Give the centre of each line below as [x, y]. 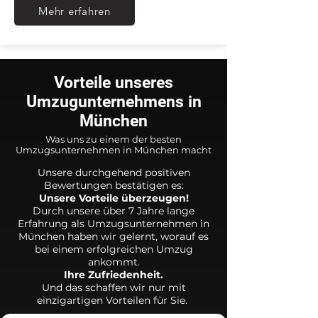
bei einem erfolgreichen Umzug [114, 249]
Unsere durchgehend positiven [114, 172]
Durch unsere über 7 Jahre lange [114, 211]
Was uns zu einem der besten [114, 139]
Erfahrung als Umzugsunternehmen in [114, 224]
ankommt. [114, 262]
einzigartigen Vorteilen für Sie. [114, 300]
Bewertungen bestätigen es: [114, 185]
